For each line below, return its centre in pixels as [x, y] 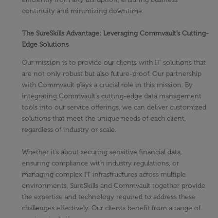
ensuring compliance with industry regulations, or [100, 163]
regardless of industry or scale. [69, 130]
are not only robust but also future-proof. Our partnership [112, 74]
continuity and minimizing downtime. [83, 11]
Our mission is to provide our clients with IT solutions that [114, 63]
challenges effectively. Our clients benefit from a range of [111, 208]
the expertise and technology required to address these [109, 197]
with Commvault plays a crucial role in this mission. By [107, 85]
